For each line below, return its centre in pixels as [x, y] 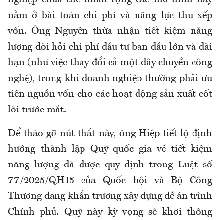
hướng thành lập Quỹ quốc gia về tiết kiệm [110, 149]
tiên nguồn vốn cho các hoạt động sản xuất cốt [110, 94]
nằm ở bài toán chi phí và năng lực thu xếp [110, 15]
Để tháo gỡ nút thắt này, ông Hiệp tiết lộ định [110, 133]
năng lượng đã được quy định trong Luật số [110, 165]
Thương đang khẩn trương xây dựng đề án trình [110, 196]
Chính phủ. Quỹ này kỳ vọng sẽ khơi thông [110, 212]
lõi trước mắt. [37, 110]
